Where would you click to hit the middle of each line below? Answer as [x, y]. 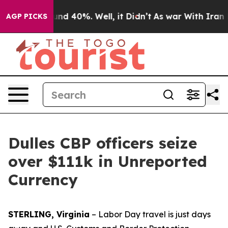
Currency [43, 180]
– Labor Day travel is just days [150, 214]
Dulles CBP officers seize [103, 143]
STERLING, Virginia [49, 214]
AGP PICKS [27, 16]
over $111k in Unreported [108, 161]
